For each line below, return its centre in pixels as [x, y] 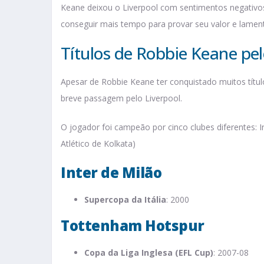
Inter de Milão [111, 173]
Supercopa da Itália [125, 200]
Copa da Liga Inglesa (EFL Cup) [149, 253]
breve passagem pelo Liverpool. [121, 98]
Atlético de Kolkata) [98, 144]
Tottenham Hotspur [133, 226]
